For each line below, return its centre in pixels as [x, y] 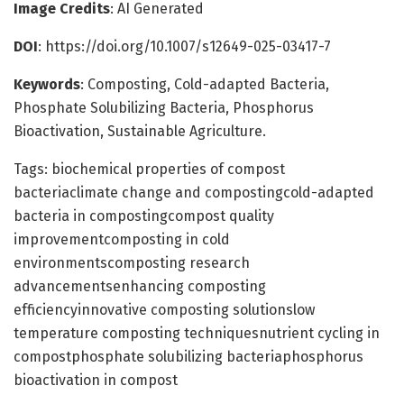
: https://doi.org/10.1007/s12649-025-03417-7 [184, 46]
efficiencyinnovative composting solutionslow [164, 309]
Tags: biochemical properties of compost [149, 169]
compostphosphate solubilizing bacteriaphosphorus [188, 356]
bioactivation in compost [96, 380]
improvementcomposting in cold [122, 239]
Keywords [47, 84]
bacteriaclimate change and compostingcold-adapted [194, 192]
